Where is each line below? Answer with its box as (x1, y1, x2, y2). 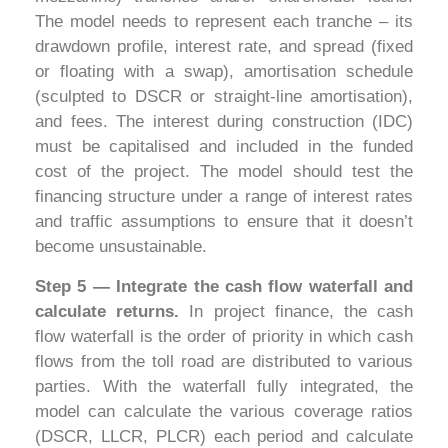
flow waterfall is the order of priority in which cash (35, 326, 413, 346)
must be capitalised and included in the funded (35, 137, 413, 157)
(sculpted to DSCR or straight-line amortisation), (35, 87, 413, 107)
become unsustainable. (35, 237, 207, 257)
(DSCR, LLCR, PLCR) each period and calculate (35, 426, 413, 446)
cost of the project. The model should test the (35, 162, 413, 182)
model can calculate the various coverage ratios (35, 401, 413, 421)
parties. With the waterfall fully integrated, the (35, 376, 413, 396)
